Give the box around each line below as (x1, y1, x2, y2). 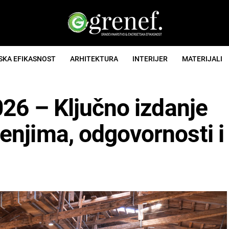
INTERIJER (132, 55, 168, 63)
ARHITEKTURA (70, 55, 118, 63)
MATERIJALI (182, 55, 222, 63)
